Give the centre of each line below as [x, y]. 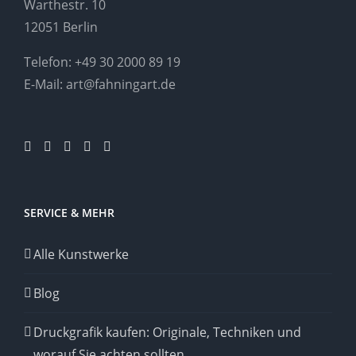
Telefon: [49, 62]
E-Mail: [45, 85]
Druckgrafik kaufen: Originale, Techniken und [167, 333]
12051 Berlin [61, 27]
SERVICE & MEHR [69, 213]
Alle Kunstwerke [81, 255]
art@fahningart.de [121, 85]
